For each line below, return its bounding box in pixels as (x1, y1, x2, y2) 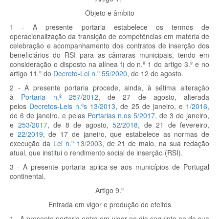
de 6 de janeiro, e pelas (10, 110, 85, 120)
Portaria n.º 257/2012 (21, 92, 98, 102)
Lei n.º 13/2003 (53, 138, 102, 148)
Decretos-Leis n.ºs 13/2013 (29, 101, 116, 111)
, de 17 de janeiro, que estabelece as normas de (43, 129, 210, 139)
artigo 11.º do (10, 68, 51, 78)
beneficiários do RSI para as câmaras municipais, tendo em (10, 50, 209, 60)
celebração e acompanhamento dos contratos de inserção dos (10, 41, 209, 50)
